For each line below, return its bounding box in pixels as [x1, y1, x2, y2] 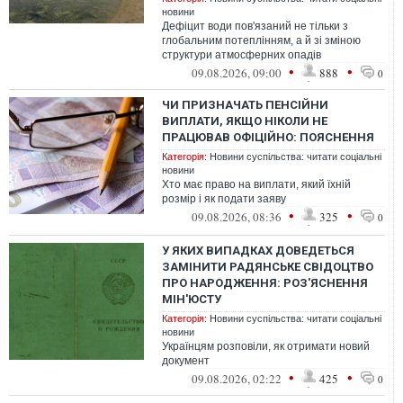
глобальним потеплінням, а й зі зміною [162, 34, 361, 47]
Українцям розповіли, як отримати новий [162, 340, 370, 353]
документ [162, 354, 210, 367]
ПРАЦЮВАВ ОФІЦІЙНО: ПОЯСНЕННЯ [162, 130, 374, 144]
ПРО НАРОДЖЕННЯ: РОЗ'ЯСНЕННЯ [162, 276, 368, 290]
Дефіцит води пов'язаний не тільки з [162, 20, 348, 32]
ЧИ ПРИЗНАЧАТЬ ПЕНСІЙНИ [162, 98, 328, 112]
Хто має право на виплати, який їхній [162, 178, 351, 191]
